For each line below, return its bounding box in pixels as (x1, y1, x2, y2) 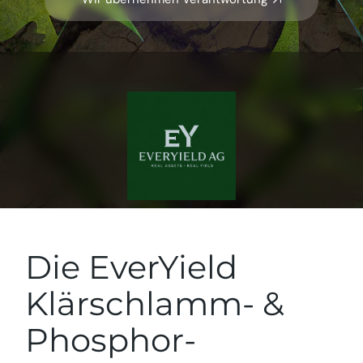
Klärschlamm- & (25, 284, 285, 323)
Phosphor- (25, 320, 197, 360)
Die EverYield (25, 247, 238, 287)
